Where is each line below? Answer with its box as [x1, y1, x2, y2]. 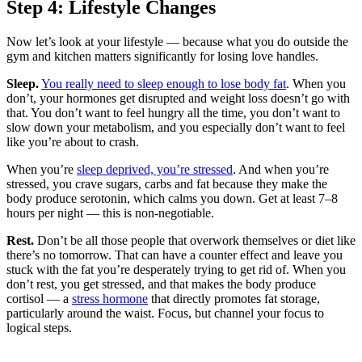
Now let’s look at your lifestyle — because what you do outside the [6, 34, 348, 48]
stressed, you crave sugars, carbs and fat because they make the [6, 176, 327, 191]
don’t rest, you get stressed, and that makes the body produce [6, 276, 316, 291]
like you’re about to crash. [6, 134, 139, 149]
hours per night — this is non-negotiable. [6, 205, 214, 220]
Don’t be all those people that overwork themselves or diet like [34, 233, 356, 247]
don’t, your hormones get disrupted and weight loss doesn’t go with [6, 90, 350, 105]
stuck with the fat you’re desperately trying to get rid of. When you [6, 262, 346, 276]
